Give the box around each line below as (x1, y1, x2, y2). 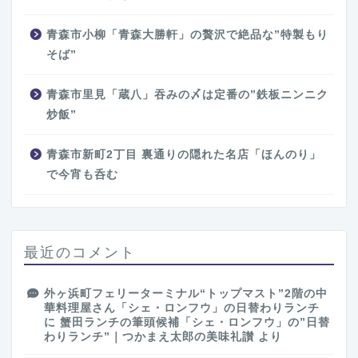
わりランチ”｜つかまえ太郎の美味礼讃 (44, 331, 254, 344)
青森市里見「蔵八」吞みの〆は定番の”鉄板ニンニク (46, 89, 328, 101)
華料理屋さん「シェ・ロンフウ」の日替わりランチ (44, 302, 320, 315)
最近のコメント (24, 243, 136, 261)
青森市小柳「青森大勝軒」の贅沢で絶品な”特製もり (46, 29, 328, 42)
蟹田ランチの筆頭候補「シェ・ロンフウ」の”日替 (60, 316, 330, 329)
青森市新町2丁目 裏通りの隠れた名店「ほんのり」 (46, 149, 321, 161)
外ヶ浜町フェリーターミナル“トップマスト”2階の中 (44, 288, 328, 300)
